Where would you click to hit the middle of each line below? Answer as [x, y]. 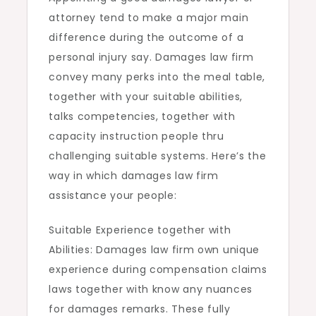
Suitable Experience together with [140, 230]
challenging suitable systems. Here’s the [158, 156]
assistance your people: [113, 195]
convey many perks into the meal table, [157, 77]
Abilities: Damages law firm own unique [154, 250]
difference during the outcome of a [146, 37]
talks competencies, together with [142, 116]
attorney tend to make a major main [149, 18]
